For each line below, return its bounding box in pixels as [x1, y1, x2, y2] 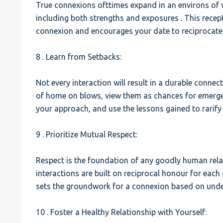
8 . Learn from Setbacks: [36, 52, 122, 61]
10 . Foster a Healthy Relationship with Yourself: [36, 208, 207, 217]
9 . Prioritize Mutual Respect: [36, 130, 138, 139]
